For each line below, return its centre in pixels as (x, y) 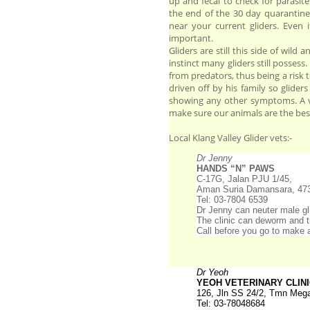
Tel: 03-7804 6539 (232, 200)
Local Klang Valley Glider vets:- (230, 138)
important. (191, 38)
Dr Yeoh (212, 272)
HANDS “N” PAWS (236, 169)
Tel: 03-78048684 (231, 303)
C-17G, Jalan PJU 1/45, (244, 179)
